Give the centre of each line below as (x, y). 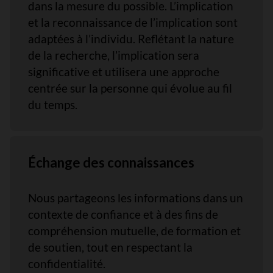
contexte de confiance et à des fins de (123, 214)
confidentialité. (67, 264)
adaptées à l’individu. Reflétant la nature (131, 39)
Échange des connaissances (111, 162)
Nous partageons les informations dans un (136, 198)
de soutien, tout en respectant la (110, 247)
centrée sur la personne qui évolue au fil (130, 88)
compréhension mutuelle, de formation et (134, 231)
